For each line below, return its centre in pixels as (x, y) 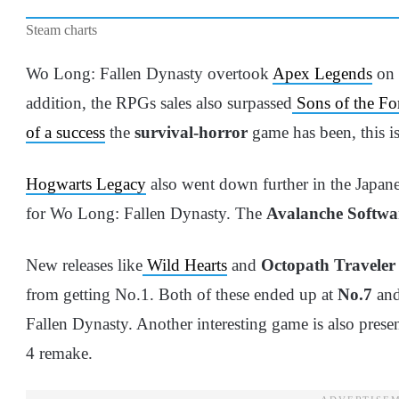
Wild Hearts (185, 265)
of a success (65, 132)
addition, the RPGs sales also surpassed (159, 102)
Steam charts (61, 29)
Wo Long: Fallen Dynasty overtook (149, 73)
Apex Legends (322, 73)
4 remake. (59, 353)
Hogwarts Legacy (86, 183)
